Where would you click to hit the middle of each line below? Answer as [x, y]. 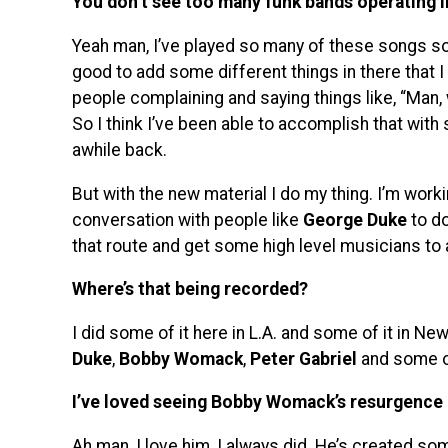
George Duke [355, 219]
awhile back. [119, 149]
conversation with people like [187, 219]
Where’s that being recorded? [190, 289]
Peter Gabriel [303, 358]
